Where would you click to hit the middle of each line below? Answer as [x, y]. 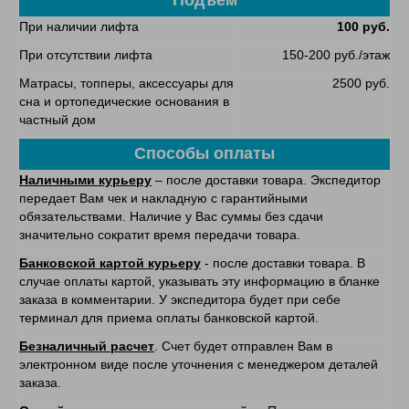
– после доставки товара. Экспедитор [266, 180]
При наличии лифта [79, 27]
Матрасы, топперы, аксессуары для [126, 84]
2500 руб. [361, 84]
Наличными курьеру [85, 180]
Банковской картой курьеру [110, 263]
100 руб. [363, 27]
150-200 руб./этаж [336, 55]
